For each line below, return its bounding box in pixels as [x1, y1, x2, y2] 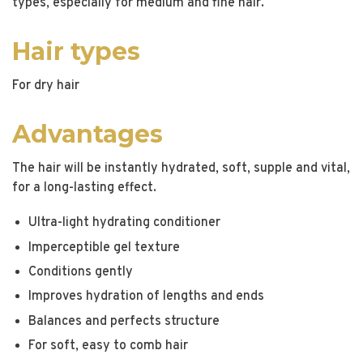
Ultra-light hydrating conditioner [28, 215, 220, 232]
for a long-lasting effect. [12, 180, 156, 196]
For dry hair [12, 78, 79, 94]
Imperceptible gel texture [28, 239, 180, 256]
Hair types [12, 36, 140, 66]
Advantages [12, 119, 163, 149]
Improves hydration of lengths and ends [28, 288, 264, 305]
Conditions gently [28, 263, 133, 280]
